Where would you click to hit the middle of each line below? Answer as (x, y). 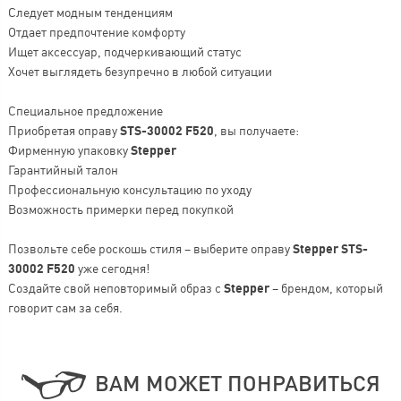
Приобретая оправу (64, 130)
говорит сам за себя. (65, 307)
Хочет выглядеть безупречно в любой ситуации (140, 71)
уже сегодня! (112, 268)
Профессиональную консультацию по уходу (129, 189)
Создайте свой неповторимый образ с (115, 287)
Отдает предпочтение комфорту (96, 31)
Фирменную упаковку (69, 149)
